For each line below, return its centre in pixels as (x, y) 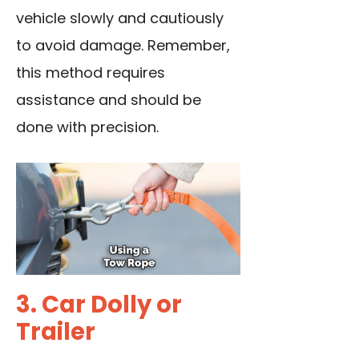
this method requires (91, 73)
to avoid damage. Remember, (123, 46)
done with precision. (87, 127)
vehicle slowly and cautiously (120, 18)
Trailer (56, 332)
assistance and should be (109, 100)
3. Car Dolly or (99, 305)
